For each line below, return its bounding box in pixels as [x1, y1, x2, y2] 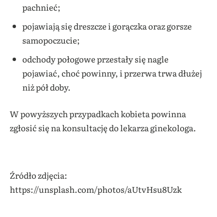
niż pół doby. [22, 81, 71, 93]
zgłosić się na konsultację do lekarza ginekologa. [10, 121, 198, 134]
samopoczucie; [22, 34, 80, 46]
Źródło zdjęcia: [10, 169, 67, 181]
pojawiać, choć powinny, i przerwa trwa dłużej [22, 67, 202, 79]
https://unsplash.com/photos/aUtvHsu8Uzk [10, 183, 182, 195]
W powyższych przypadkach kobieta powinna [10, 107, 186, 120]
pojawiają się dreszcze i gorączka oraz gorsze [22, 20, 192, 32]
